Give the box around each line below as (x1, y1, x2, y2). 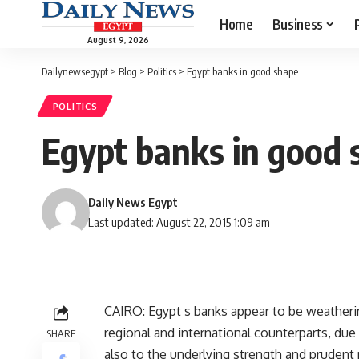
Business (272, 14, 323, 33)
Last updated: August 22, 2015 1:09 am (88, 215, 271, 230)
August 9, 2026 (87, 34, 149, 45)
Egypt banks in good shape (187, 65, 298, 78)
